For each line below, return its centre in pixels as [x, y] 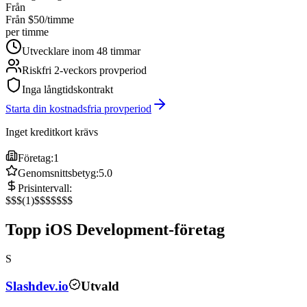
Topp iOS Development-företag [115, 230]
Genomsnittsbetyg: [58, 173]
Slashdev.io [37, 286]
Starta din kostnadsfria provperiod [78, 109]
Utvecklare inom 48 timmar [81, 51]
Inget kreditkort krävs [52, 132]
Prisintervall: [45, 188]
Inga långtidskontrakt [67, 90]
